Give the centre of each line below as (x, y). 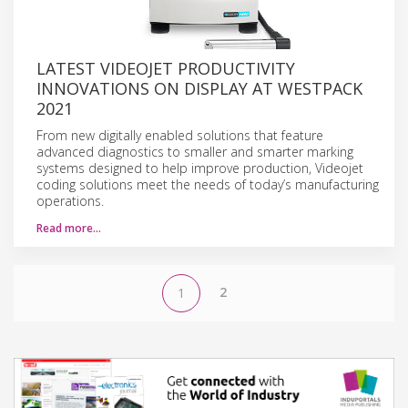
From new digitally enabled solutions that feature (180, 135)
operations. (70, 200)
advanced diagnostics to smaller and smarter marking (195, 151)
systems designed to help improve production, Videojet (200, 168)
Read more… (69, 228)
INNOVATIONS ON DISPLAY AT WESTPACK (199, 88)
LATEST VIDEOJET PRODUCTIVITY (166, 68)
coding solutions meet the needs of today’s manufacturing (208, 184)
